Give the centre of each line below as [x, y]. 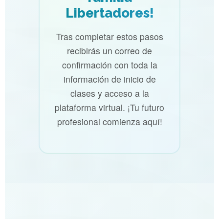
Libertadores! [109, 13]
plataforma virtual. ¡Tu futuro [109, 108]
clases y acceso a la [109, 93]
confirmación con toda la [109, 65]
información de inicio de [109, 79]
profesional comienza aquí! [109, 122]
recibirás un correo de [109, 51]
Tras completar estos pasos [109, 37]
